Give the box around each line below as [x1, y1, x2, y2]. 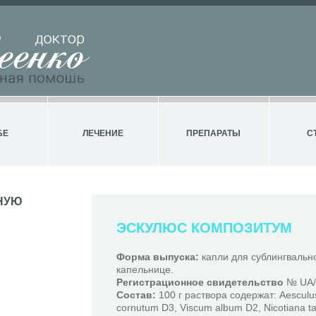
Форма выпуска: [116, 251, 199, 262]
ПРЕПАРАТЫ [186, 128, 241, 138]
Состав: [116, 289, 159, 300]
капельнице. [116, 264, 174, 275]
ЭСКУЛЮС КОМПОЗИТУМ [116, 220, 292, 236]
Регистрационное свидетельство [116, 276, 284, 288]
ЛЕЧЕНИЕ [83, 128, 124, 138]
